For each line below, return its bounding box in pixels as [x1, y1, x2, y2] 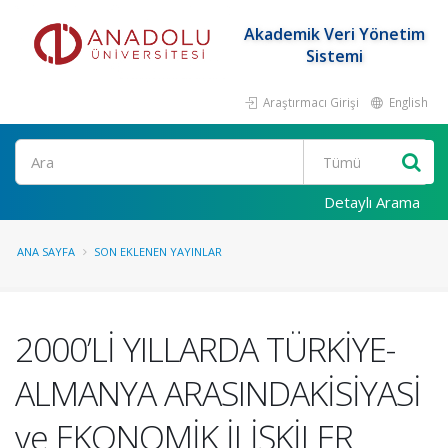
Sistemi [305, 45, 363, 67]
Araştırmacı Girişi [260, 94, 359, 110]
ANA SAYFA [17, 244, 75, 259]
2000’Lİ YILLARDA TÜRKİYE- [15, 326, 395, 372]
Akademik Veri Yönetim [243, 23, 425, 45]
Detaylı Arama [324, 192, 420, 212]
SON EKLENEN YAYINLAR [94, 244, 222, 259]
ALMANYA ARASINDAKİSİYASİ [15, 370, 421, 416]
